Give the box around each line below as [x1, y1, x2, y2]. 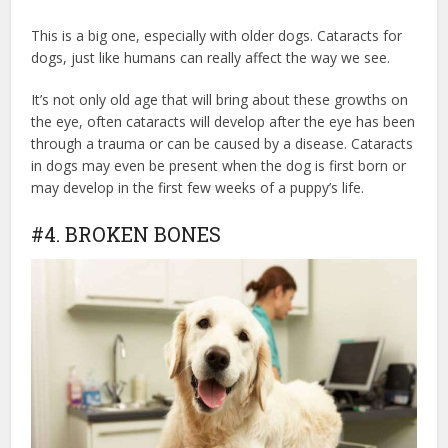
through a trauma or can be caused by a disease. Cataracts [31, 133, 414, 153]
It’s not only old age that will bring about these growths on [31, 89, 409, 109]
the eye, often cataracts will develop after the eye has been [31, 111, 416, 131]
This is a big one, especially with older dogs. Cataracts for [31, 25, 403, 45]
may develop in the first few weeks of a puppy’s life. [31, 177, 365, 197]
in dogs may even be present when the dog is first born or [31, 155, 407, 175]
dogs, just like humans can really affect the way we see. [31, 47, 391, 67]
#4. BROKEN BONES [31, 220, 222, 247]
